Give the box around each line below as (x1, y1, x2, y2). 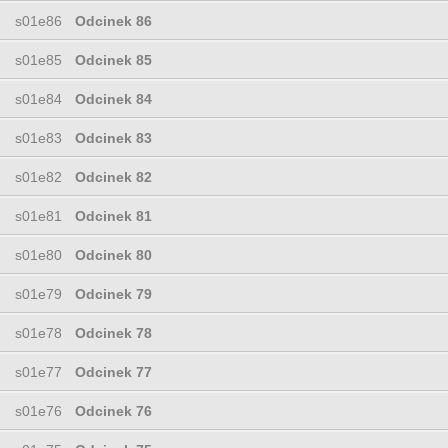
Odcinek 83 (75, 129, 152, 146)
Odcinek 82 (75, 168, 152, 185)
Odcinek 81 (75, 207, 152, 224)
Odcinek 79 (75, 285, 152, 302)
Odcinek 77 (75, 363, 152, 380)
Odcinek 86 (75, 12, 152, 29)
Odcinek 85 (75, 51, 152, 68)
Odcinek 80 (75, 246, 152, 263)
